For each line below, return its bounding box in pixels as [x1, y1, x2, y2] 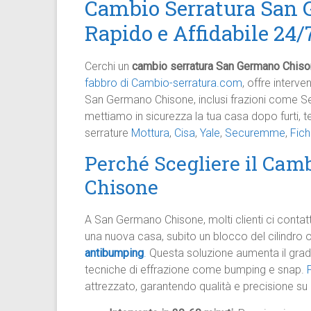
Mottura [131, 126, 169, 140]
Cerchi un [85, 60, 132, 73]
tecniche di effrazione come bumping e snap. [85, 263, 307, 276]
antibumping [85, 246, 144, 260]
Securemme [225, 126, 285, 140]
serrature [85, 126, 131, 140]
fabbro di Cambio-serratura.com [85, 76, 242, 90]
